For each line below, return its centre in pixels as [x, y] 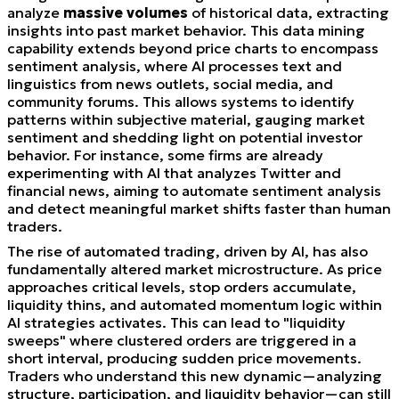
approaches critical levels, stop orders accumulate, [182, 286]
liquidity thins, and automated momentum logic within [195, 304]
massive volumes [126, 12]
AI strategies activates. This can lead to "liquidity [176, 322]
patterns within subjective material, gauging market [186, 119]
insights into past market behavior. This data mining [186, 30]
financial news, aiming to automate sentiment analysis [194, 190]
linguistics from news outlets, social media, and [170, 83]
